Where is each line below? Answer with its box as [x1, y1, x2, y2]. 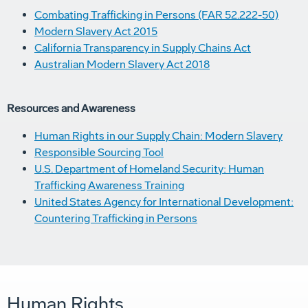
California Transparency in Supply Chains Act [34, 41, 251, 55]
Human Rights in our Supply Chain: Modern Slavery [34, 129, 283, 143]
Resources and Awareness [7, 102, 135, 115]
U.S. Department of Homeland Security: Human [34, 162, 264, 176]
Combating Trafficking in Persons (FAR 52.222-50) [34, 8, 278, 22]
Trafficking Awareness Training [34, 179, 184, 192]
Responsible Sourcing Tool [34, 146, 164, 159]
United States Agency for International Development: [34, 195, 294, 209]
